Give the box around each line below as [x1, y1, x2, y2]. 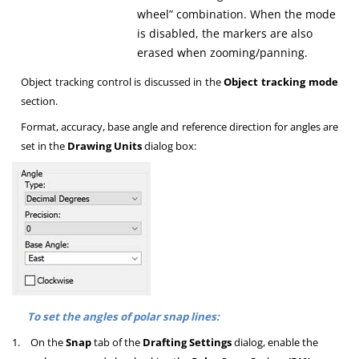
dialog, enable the [232, 335, 319, 350]
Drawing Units [67, 139, 143, 154]
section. [21, 94, 58, 109]
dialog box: [142, 139, 197, 154]
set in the [21, 139, 68, 154]
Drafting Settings [143, 335, 232, 350]
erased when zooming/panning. [137, 45, 309, 61]
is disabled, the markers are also [137, 26, 313, 42]
